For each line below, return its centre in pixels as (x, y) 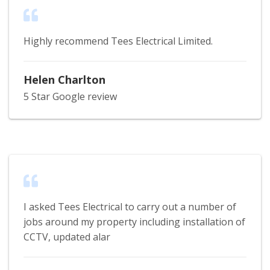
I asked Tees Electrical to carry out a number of (130, 206)
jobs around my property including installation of (134, 221)
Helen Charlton (64, 79)
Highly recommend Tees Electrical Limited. (118, 41)
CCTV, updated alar (67, 237)
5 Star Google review (70, 96)
